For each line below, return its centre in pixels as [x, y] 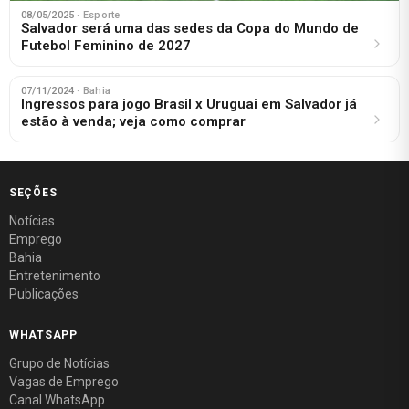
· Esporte [99, 15]
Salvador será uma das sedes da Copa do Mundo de [190, 28]
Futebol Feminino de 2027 [106, 45]
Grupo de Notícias [59, 363]
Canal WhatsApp [57, 399]
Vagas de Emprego [64, 381]
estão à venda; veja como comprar [133, 121]
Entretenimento [55, 275]
